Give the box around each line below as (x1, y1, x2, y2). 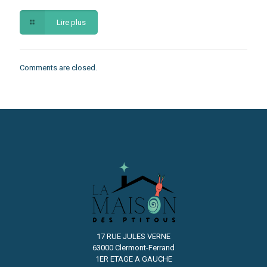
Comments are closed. (20, 63, 97, 72)
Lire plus (57, 17, 86, 27)
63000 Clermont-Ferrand (92, 243, 175, 252)
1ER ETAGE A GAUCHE (95, 254, 172, 263)
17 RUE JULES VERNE (97, 231, 170, 241)
